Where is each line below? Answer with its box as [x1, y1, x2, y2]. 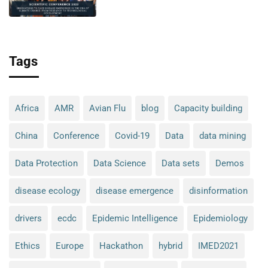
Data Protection [15, 157, 78, 169]
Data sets [162, 157, 200, 169]
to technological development [105, 14, 249, 28]
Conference [53, 130, 99, 141]
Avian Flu [89, 102, 126, 114]
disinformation [189, 185, 248, 196]
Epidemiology [193, 212, 248, 224]
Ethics [15, 240, 40, 251]
